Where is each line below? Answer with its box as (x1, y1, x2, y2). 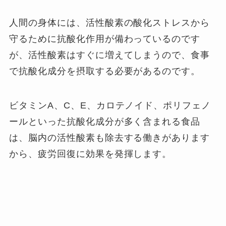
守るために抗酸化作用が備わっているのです (9, 33, 201, 44)
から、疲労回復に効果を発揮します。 (9, 148, 172, 159)
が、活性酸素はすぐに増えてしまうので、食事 (9, 49, 210, 60)
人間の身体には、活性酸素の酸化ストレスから (9, 17, 210, 28)
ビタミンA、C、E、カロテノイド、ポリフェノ (9, 100, 211, 110)
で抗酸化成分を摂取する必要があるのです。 (9, 66, 201, 76)
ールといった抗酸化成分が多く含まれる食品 (9, 116, 201, 127)
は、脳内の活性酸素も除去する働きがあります (9, 132, 210, 143)
